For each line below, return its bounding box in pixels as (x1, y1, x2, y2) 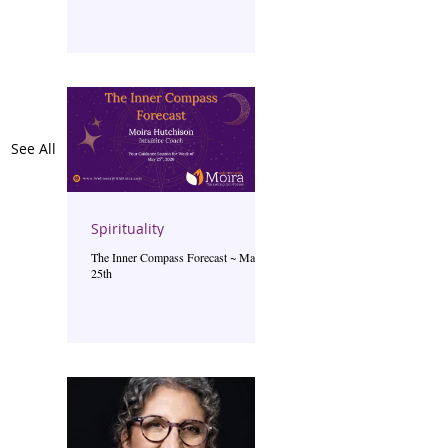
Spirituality (91, 219, 164, 238)
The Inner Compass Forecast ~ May (91, 249, 261, 265)
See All (11, 139, 56, 159)
